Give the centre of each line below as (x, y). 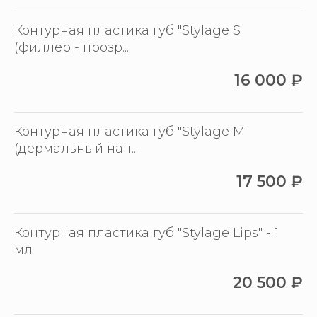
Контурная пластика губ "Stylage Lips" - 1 (146, 233)
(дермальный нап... (76, 149)
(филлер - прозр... (71, 48)
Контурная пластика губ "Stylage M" (132, 132)
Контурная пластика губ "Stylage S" (129, 31)
